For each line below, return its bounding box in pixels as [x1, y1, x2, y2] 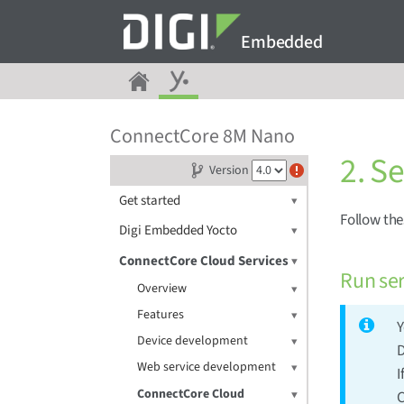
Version [209, 161, 249, 179]
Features [137, 306, 184, 324]
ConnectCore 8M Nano [110, 122, 295, 151]
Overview [137, 280, 187, 298]
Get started [119, 191, 180, 210]
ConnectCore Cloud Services [119, 252, 289, 271]
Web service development [137, 358, 276, 376]
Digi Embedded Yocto [119, 221, 237, 240]
